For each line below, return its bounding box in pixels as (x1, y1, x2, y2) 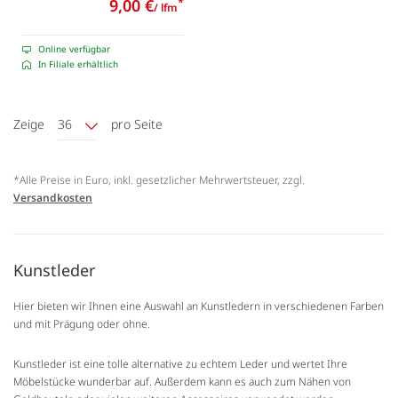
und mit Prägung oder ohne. (13, 316, 150, 332)
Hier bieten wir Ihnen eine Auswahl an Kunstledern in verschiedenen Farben (13, 298, 384, 314)
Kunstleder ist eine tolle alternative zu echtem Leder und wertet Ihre (13, 356, 347, 372)
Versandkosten (13, 190, 92, 206)
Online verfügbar (38, 43, 110, 56)
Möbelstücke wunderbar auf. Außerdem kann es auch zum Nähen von (13, 374, 351, 390)
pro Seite (111, 115, 163, 133)
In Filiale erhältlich (38, 58, 118, 71)
